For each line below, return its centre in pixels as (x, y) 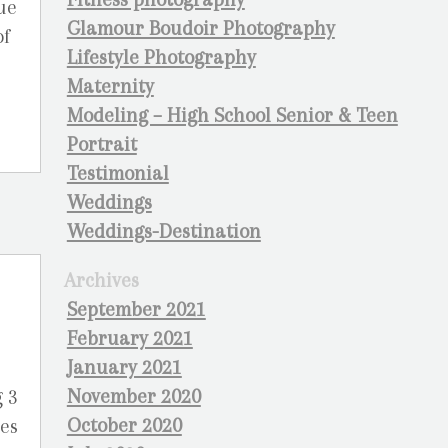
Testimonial (117, 173)
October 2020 (124, 425)
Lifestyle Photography (161, 57)
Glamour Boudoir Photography (200, 28)
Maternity (110, 86)
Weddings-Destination (163, 231)
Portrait (101, 144)
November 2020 (133, 396)
